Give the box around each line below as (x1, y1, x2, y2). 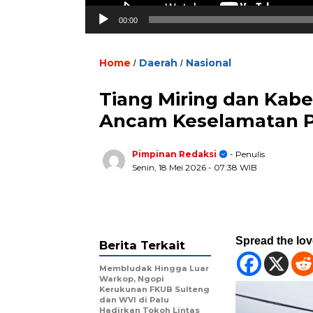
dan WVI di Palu (99, 294, 169, 305)
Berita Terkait (99, 238, 185, 252)
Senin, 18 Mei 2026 (132, 161, 208, 173)
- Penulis (228, 148, 265, 159)
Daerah (139, 56, 177, 69)
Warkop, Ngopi (99, 273, 164, 284)
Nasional (186, 56, 231, 69)
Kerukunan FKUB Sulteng (99, 284, 210, 294)
